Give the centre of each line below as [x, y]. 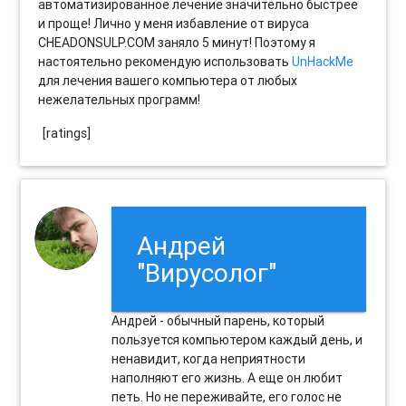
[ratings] [67, 133]
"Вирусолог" [207, 272]
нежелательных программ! [120, 99]
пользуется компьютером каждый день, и [237, 339]
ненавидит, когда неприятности [209, 358]
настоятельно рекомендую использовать [165, 61]
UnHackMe [323, 61]
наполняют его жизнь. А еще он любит [227, 377]
